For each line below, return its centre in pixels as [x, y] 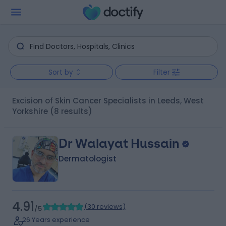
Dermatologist [87, 159]
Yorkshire [30, 111]
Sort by [61, 72]
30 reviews [105, 207]
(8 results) [71, 111]
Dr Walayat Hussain [119, 144]
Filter [162, 72]
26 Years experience [56, 220]
